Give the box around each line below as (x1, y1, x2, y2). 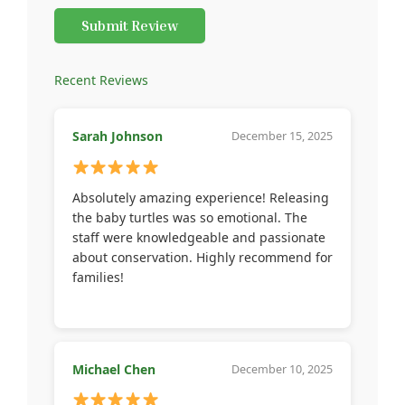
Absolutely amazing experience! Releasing (72, 189, 329, 207)
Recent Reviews (54, 71, 148, 89)
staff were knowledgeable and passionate (72, 229, 325, 247)
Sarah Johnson (72, 127, 163, 146)
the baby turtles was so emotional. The (72, 209, 307, 227)
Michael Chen (72, 360, 155, 378)
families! (72, 268, 124, 287)
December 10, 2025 (231, 361, 333, 377)
